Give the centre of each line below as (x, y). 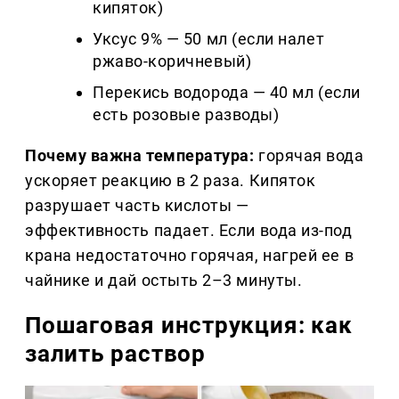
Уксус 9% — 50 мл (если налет (209, 39)
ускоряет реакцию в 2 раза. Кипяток (171, 181)
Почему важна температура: (140, 156)
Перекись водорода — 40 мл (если (227, 93)
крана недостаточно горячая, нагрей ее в (190, 256)
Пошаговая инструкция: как (189, 326)
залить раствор (115, 354)
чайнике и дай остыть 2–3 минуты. (164, 281)
